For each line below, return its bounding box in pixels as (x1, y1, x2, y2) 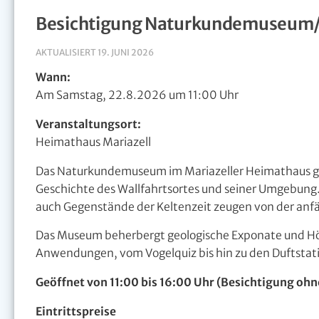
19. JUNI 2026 (98, 46, 154, 58)
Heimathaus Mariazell (36, 135, 151, 149)
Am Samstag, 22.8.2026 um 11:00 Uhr (36, 88, 239, 103)
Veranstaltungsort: (36, 117, 141, 131)
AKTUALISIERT (36, 46, 98, 58)
